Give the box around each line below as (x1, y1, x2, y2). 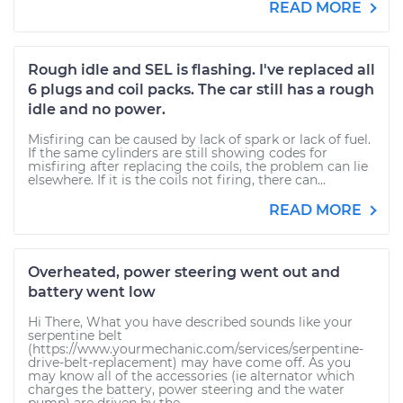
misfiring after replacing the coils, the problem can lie (28, 158, 368, 175)
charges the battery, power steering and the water (28, 381, 345, 398)
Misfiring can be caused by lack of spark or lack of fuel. (28, 131, 371, 148)
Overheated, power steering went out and (28, 264, 340, 281)
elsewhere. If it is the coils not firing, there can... (28, 172, 326, 188)
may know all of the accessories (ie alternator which (28, 368, 354, 384)
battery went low (28, 283, 156, 300)
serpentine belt (28, 327, 122, 344)
